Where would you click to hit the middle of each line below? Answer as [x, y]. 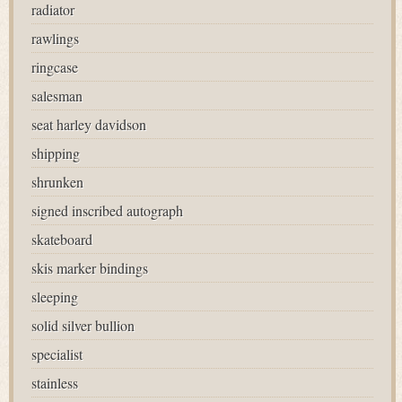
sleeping [55, 297]
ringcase [55, 67]
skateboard [62, 239]
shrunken [57, 182]
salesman [57, 96]
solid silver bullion [83, 325]
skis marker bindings [90, 268]
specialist [57, 354]
